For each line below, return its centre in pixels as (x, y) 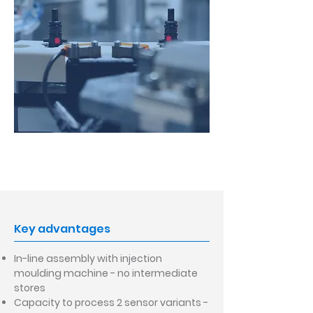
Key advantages (62, 229)
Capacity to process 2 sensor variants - (111, 303)
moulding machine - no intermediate (106, 274)
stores (31, 288)
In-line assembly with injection (88, 259)
